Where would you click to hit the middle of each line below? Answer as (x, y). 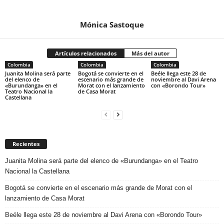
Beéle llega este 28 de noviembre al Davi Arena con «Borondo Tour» (103, 215)
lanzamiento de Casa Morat (45, 198)
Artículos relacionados (86, 53)
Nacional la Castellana (37, 171)
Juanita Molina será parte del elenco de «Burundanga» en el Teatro (101, 161)
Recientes (26, 144)
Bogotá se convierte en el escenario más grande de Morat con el (98, 188)
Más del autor (150, 53)
